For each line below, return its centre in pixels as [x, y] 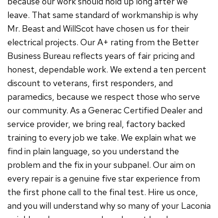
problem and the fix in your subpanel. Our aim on [101, 165]
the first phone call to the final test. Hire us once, [103, 192]
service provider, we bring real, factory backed [96, 124]
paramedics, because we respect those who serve [104, 97]
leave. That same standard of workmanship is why [103, 15]
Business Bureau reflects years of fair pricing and [101, 56]
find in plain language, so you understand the [93, 151]
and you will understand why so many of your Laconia [109, 206]
